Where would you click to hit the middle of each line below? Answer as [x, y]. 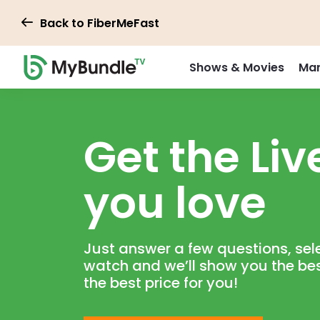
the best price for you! [161, 283]
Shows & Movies [237, 67]
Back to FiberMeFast [100, 23]
